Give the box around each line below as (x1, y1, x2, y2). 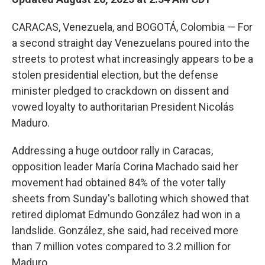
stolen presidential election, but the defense (12, 69, 218, 81)
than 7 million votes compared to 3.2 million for (12, 240, 231, 253)
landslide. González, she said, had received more (12, 224, 238, 237)
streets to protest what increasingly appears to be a (12, 53, 253, 65)
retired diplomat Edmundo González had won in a (12, 208, 240, 221)
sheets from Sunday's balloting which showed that (12, 192, 249, 205)
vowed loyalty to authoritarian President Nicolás (12, 101, 234, 113)
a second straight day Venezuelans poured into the (12, 37, 250, 49)
